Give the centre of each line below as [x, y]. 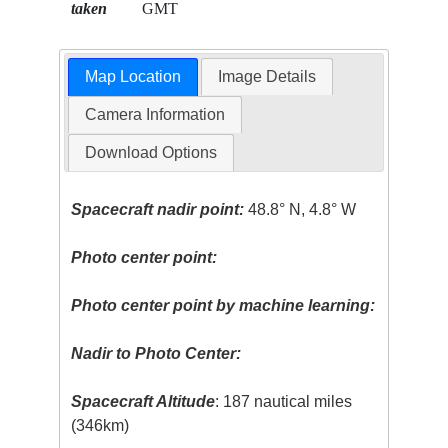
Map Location [132, 77]
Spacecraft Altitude [143, 402]
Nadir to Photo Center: [156, 354]
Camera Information [154, 115]
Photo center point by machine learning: [223, 306]
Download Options [150, 153]
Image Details [267, 77]
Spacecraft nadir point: [158, 210]
